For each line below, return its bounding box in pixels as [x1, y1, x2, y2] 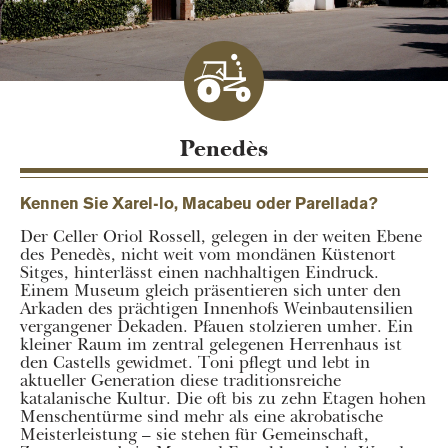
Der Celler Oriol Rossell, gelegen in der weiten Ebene [20, 225, 422, 247]
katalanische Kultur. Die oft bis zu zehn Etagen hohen [20, 387, 426, 409]
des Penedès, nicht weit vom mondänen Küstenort [20, 243, 396, 265]
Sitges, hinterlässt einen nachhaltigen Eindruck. [20, 261, 379, 283]
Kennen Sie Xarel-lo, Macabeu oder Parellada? [20, 193, 378, 213]
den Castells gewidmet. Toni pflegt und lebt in [20, 351, 370, 373]
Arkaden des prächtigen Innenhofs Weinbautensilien [20, 297, 413, 319]
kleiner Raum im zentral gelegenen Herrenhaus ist [20, 333, 402, 355]
